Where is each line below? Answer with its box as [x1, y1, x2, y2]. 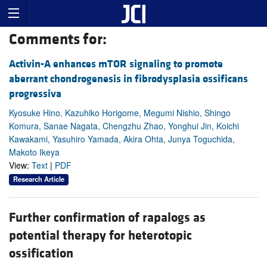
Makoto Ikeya [9, 146, 60, 159]
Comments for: [9, 30, 107, 49]
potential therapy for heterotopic [9, 227, 192, 244]
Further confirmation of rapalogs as [9, 209, 206, 226]
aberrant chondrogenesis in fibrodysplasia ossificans [9, 72, 248, 86]
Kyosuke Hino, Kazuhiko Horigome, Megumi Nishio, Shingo [9, 107, 231, 119]
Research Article [13, 174, 64, 184]
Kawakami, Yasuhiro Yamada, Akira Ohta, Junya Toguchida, [9, 133, 235, 145]
